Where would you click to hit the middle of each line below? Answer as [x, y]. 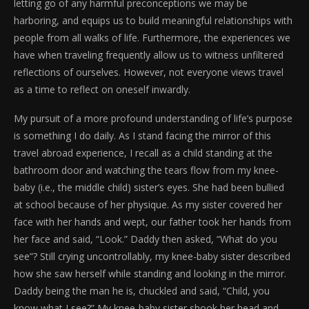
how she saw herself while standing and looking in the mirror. [150, 274]
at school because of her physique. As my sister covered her [148, 205]
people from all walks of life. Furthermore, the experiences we [152, 38]
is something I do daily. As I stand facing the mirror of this [142, 136]
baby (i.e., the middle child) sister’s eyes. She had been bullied [149, 188]
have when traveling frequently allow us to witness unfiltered [149, 55]
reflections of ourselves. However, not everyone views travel [149, 72]
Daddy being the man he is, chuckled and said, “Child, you [142, 291]
